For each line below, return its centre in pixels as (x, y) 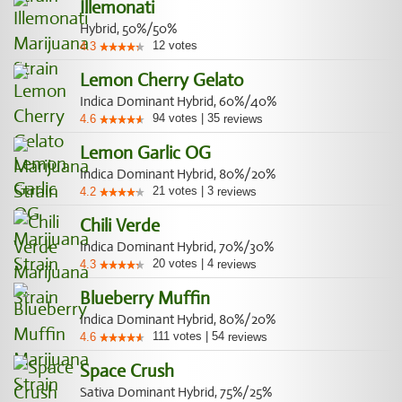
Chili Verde (120, 226)
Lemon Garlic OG (145, 153)
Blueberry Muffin (145, 298)
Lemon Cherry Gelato (162, 80)
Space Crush (127, 371)
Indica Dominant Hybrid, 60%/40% (178, 101)
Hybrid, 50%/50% (128, 29)
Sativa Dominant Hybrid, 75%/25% (176, 392)
